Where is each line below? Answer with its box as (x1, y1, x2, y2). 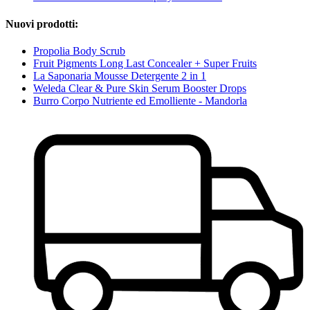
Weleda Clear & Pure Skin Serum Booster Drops (33, 82, 246, 94)
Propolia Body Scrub (33, 44, 125, 57)
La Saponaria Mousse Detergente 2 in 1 (33, 69, 206, 82)
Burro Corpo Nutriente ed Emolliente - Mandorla (33, 94, 247, 107)
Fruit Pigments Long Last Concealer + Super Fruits (33, 57, 257, 69)
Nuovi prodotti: (6, 17, 78, 30)
